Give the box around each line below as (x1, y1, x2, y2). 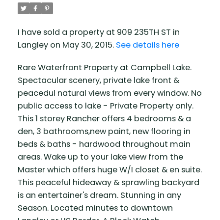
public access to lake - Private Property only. (17, 100, 193, 112)
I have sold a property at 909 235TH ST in (17, 27, 180, 38)
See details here (115, 39, 179, 51)
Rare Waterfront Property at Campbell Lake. (17, 62, 192, 74)
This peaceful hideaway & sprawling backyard (17, 177, 199, 189)
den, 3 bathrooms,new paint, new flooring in (17, 126, 191, 137)
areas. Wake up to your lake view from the (17, 151, 183, 163)
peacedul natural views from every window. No (17, 87, 202, 99)
